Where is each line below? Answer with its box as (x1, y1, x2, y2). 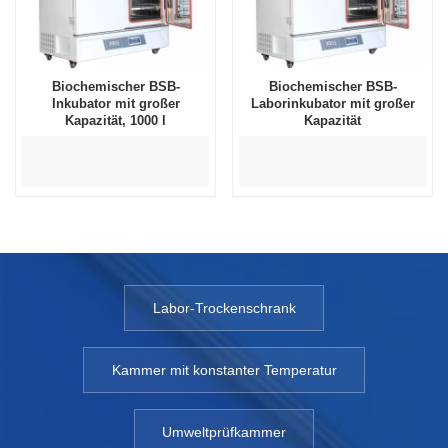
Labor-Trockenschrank (152, 300, 296, 317)
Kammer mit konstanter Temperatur (111, 362, 337, 379)
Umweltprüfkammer (162, 424, 286, 441)
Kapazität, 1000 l (65, 113, 166, 129)
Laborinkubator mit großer (250, 96, 415, 112)
